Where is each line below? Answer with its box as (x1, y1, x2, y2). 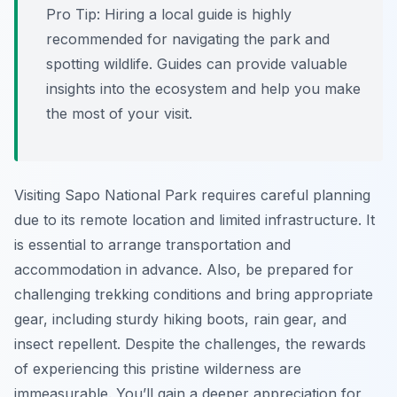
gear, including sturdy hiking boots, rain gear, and (14, 310, 346, 329)
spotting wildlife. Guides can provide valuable (46, 55, 347, 74)
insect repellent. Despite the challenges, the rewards (14, 335, 366, 354)
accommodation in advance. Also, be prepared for (14, 261, 354, 279)
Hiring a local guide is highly (100, 5, 292, 24)
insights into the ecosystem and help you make (46, 80, 361, 98)
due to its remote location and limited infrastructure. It (14, 211, 375, 230)
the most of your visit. (46, 105, 192, 123)
